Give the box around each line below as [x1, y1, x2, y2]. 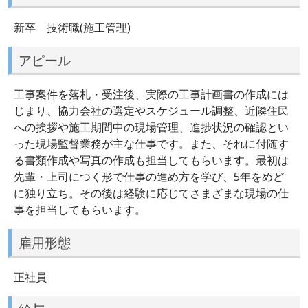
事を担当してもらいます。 [14, 202, 146, 218]
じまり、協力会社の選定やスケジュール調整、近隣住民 [14, 103, 289, 119]
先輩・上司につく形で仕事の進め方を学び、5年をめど [14, 169, 284, 185]
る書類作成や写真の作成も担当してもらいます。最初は [14, 153, 289, 168]
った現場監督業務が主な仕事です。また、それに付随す [14, 136, 289, 152]
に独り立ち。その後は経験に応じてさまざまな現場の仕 [14, 186, 289, 201]
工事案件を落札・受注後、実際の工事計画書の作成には [14, 87, 289, 102]
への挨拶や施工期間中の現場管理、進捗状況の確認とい [14, 120, 289, 135]
